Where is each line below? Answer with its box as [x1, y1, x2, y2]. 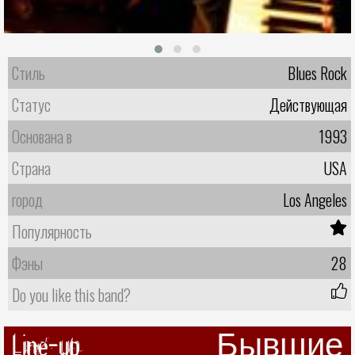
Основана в [12, 124, 72, 148]
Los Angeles [283, 187, 347, 212]
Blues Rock [288, 60, 347, 85]
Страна [12, 155, 51, 180]
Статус [12, 92, 51, 116]
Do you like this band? [12, 282, 131, 307]
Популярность [12, 219, 92, 243]
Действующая [269, 92, 347, 116]
